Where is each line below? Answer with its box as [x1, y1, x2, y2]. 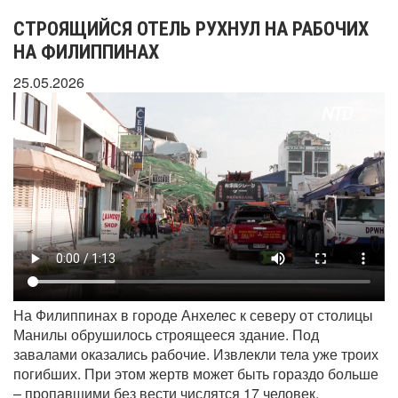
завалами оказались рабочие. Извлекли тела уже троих [13, 343, 378, 364]
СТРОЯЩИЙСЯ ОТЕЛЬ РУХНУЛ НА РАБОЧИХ [13, 18, 369, 40]
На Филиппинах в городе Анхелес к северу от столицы [13, 304, 373, 325]
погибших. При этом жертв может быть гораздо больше [13, 362, 378, 384]
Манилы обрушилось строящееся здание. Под [13, 323, 319, 345]
